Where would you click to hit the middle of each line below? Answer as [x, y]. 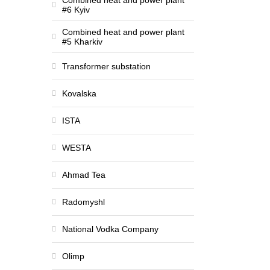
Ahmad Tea [84, 175]
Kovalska [79, 93]
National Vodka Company [110, 229]
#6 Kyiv [76, 10]
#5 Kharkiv [82, 42]
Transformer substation [106, 66]
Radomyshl [83, 202]
